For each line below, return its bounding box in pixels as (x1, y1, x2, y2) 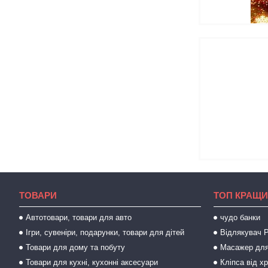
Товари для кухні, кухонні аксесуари (26, 258, 159, 267)
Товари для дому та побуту (26, 243, 126, 252)
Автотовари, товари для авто (26, 213, 132, 222)
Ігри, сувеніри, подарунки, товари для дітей (26, 228, 185, 237)
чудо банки (220, 213, 261, 222)
